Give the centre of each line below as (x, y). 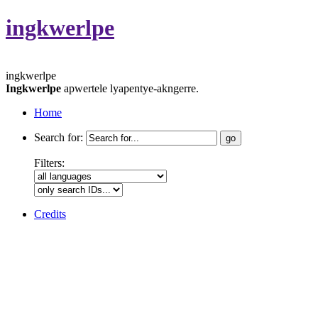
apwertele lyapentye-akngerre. (130, 88)
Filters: (49, 163)
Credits (50, 214)
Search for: (59, 137)
